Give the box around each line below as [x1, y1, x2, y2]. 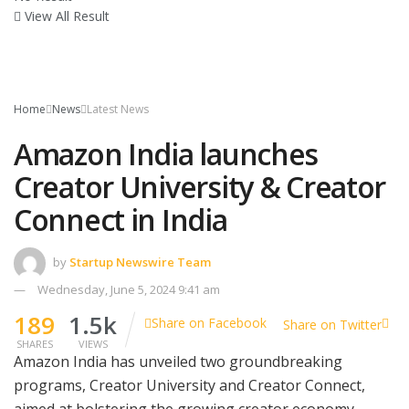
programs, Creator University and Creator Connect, [14, 375, 365, 396]
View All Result [21, 6, 110, 25]
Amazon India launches [14, 133, 319, 173]
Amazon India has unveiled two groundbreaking [14, 351, 342, 372]
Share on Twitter [283, 316, 382, 334]
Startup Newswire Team [69, 254, 211, 271]
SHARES [16, 337, 53, 351]
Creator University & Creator [14, 166, 386, 206]
